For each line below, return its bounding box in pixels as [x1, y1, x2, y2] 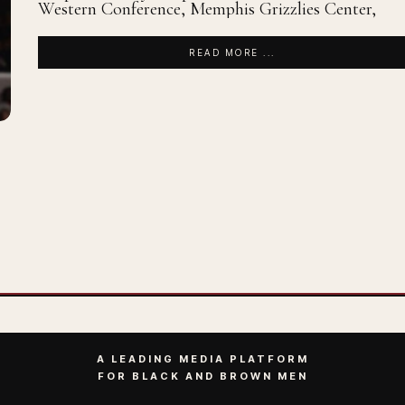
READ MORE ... [189, 47, 276, 59]
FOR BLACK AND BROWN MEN [97, 370, 308, 382]
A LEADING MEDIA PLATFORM [96, 353, 309, 365]
